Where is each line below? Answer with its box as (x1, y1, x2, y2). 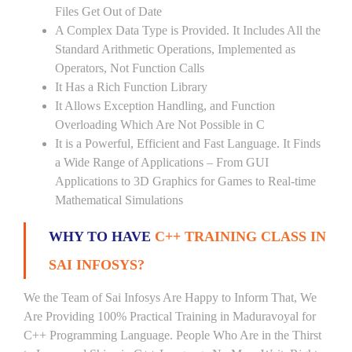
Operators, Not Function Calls (55, 61, 204, 75)
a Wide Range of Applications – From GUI (55, 156, 269, 169)
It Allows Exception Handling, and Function (55, 99, 275, 112)
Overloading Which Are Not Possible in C (55, 118, 265, 131)
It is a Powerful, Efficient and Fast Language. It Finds (55, 137, 321, 150)
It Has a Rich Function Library (55, 80, 207, 93)
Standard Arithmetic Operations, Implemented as (55, 42, 295, 56)
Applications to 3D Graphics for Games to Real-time (55, 174, 316, 188)
